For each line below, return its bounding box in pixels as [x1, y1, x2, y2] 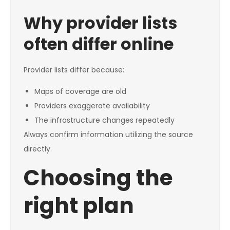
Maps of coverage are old [34, 86, 126, 97]
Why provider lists [24, 11, 177, 35]
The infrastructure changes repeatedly [34, 115, 175, 126]
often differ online [24, 32, 174, 56]
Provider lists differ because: [24, 65, 124, 75]
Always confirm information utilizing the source [24, 129, 193, 140]
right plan [24, 190, 134, 221]
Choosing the [24, 163, 172, 194]
